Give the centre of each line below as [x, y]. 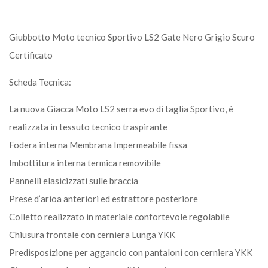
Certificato [31, 55]
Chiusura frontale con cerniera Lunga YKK [92, 234]
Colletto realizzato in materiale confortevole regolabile [119, 216]
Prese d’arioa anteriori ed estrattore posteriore [103, 198]
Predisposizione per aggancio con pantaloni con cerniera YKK [131, 252]
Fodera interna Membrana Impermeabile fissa [98, 144]
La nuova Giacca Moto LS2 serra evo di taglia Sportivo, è [121, 109]
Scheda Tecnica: [40, 82]
